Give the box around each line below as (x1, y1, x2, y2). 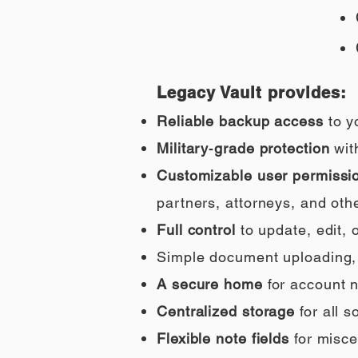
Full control (157, 221, 236, 238)
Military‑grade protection (157, 140, 330, 157)
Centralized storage (157, 303, 296, 320)
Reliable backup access (157, 113, 324, 129)
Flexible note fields (157, 330, 294, 347)
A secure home (157, 276, 263, 292)
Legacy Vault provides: (157, 83, 347, 102)
